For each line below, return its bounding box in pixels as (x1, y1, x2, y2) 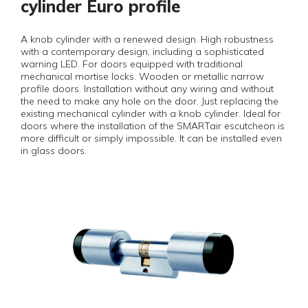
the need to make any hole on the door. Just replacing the (21, 95, 278, 107)
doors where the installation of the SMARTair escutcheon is (21, 120, 285, 132)
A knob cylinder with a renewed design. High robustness (21, 33, 274, 45)
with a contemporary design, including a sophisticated (21, 45, 264, 58)
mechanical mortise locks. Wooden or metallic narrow (21, 70, 264, 82)
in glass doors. (21, 144, 87, 157)
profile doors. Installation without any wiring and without (21, 82, 274, 95)
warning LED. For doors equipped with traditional (21, 58, 243, 70)
